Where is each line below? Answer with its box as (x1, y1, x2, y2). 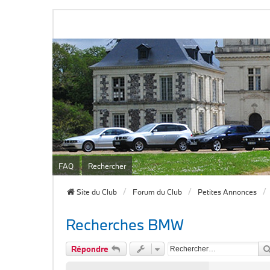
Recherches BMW (66, 215, 184, 234)
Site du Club (77, 187, 117, 196)
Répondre (71, 243, 108, 254)
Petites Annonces (198, 187, 257, 196)
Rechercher (88, 161, 126, 171)
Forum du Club (133, 187, 182, 196)
